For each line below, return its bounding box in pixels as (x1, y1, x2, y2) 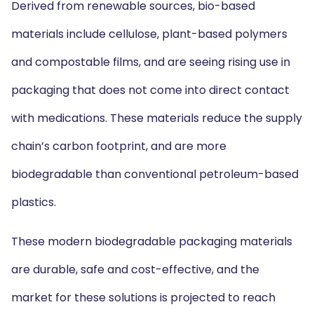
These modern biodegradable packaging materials (11, 233, 292, 250)
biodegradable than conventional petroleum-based (11, 166, 299, 182)
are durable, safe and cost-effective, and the (11, 261, 259, 278)
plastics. (11, 194, 56, 210)
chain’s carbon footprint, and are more (11, 138, 226, 154)
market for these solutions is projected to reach (11, 289, 275, 306)
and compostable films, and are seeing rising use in (11, 54, 290, 70)
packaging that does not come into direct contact (11, 82, 289, 98)
